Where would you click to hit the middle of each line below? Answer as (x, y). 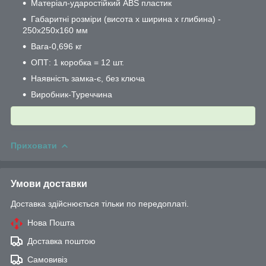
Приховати (34, 145)
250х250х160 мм (55, 30)
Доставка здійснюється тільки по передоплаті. (100, 203)
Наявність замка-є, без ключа (88, 78)
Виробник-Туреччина (72, 94)
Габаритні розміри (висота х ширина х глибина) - (126, 19)
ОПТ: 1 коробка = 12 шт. (77, 62)
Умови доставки (49, 183)
